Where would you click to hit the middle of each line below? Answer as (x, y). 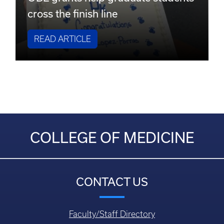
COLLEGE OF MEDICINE (112, 137)
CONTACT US (112, 181)
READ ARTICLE (63, 39)
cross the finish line (73, 13)
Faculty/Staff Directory (112, 214)
